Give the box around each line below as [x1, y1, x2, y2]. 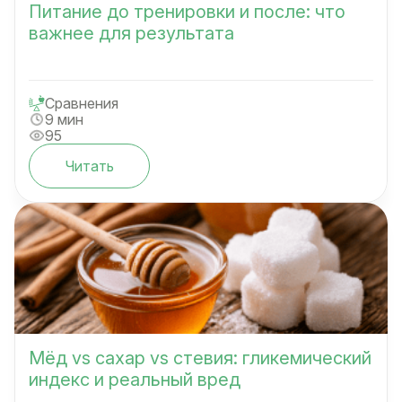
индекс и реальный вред [29, 369, 240, 391]
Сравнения [45, 94, 118, 113]
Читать [65, 157, 114, 176]
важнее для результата [29, 22, 234, 45]
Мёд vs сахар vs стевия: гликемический [29, 347, 371, 370]
